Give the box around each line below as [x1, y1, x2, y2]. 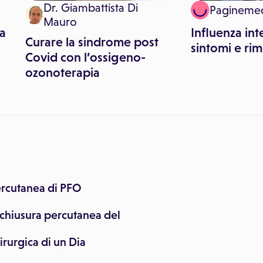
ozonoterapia [25, 65, 100, 80]
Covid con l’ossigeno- [25, 50, 146, 65]
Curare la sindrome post [25, 35, 159, 49]
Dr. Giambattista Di [43, 1, 139, 14]
